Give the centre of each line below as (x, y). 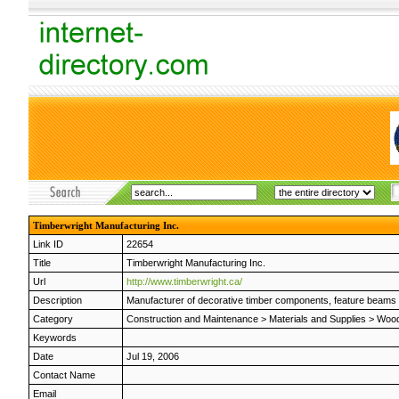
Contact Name (64, 375)
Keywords (55, 338)
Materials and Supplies (318, 319)
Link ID (48, 244)
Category (53, 319)
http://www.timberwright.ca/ (184, 281)
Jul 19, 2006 (153, 356)
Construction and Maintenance (192, 319)
